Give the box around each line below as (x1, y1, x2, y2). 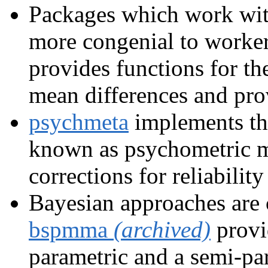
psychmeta (29, 108, 129, 135)
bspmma (29, 216, 114, 242)
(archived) (114, 216, 211, 242)
